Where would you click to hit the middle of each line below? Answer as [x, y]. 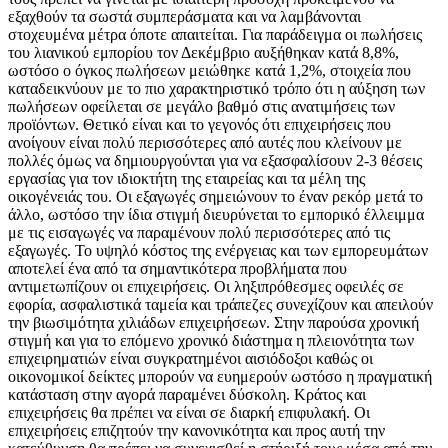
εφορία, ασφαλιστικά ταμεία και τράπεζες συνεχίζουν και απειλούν [220, 305]
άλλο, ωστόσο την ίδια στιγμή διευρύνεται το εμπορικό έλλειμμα [216, 215]
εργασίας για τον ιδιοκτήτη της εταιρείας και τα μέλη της [186, 179]
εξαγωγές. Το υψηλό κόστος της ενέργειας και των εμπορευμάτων [218, 251]
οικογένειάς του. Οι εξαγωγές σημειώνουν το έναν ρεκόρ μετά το [215, 197]
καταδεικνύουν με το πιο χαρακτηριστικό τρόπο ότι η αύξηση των [216, 89]
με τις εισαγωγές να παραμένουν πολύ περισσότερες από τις [199, 233]
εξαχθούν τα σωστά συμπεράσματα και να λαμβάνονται [184, 17]
